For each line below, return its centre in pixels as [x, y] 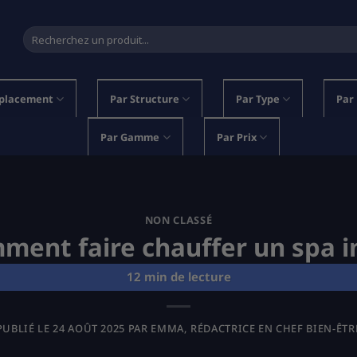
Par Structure [144, 99]
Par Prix [236, 137]
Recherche [47, 33]
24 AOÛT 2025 [89, 328]
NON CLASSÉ [178, 220]
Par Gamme [130, 137]
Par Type [257, 99]
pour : [36, 48]
